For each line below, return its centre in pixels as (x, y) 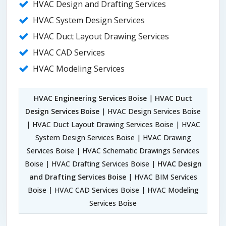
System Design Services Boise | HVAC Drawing (113, 138)
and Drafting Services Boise (77, 177)
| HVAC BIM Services (161, 177)
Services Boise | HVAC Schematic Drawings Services (113, 151)
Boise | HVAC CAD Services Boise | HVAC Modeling (113, 190)
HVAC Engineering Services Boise (90, 98)
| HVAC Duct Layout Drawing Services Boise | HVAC (113, 125)
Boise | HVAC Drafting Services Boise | (91, 164)
